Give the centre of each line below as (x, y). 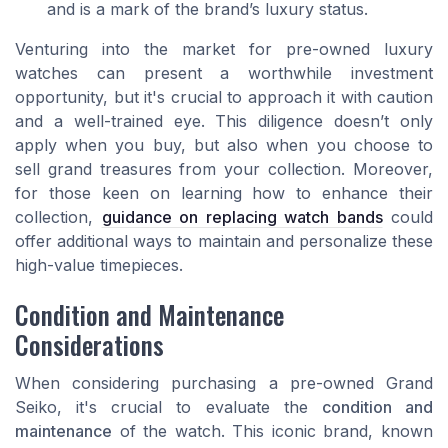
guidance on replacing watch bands (242, 216)
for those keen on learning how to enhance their (224, 192)
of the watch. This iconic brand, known (272, 431)
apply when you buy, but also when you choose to (224, 144)
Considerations (89, 344)
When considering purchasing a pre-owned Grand (224, 383)
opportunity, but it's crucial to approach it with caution (224, 96)
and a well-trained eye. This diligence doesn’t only (224, 120)
